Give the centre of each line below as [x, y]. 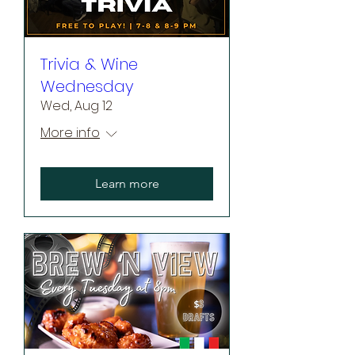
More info [70, 133]
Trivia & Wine [89, 65]
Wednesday [87, 87]
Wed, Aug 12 [76, 106]
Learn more [127, 184]
